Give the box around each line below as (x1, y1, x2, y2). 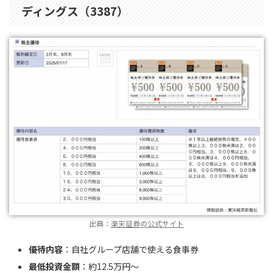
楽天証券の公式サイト (111, 218, 184, 229)
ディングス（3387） (21, 2, 129, 19)
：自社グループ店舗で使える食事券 (63, 243, 199, 255)
